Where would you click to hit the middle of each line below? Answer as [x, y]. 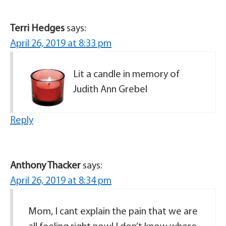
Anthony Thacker [45, 166]
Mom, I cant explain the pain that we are [113, 212]
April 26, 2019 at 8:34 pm [61, 181]
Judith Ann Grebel [110, 90]
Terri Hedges [37, 29]
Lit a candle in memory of [126, 75]
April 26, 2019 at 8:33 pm [61, 44]
